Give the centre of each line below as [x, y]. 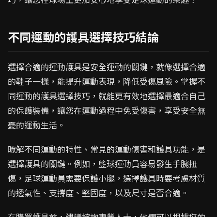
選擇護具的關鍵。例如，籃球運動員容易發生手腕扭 [102, 163]
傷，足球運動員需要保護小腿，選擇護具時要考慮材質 [107, 178]
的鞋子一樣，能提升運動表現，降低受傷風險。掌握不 [107, 81]
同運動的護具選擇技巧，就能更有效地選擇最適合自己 [107, 96]
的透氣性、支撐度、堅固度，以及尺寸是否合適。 [98, 193]
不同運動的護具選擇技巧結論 [83, 37]
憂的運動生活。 [37, 125]
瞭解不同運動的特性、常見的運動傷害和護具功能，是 [107, 149]
